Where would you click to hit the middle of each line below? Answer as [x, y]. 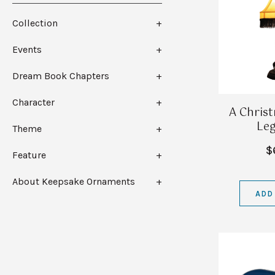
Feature [29, 155]
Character [33, 103]
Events [27, 50]
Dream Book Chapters [61, 76]
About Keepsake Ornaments [74, 182]
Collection [35, 23]
